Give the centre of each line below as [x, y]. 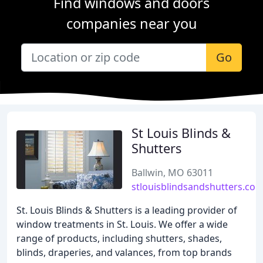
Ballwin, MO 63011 [172, 173]
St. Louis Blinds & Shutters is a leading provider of [127, 210]
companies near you [131, 23]
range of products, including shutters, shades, [119, 238]
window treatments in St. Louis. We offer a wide [122, 224]
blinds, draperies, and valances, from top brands [124, 252]
